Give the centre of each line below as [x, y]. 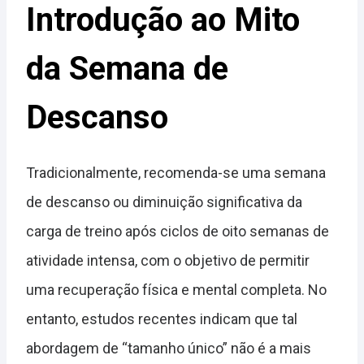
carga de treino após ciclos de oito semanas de [178, 232]
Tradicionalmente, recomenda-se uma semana [176, 173]
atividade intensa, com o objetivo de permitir [168, 261]
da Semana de [127, 69]
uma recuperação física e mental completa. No [176, 290]
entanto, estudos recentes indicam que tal [162, 319]
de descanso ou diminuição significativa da [164, 202]
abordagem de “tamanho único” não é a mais [169, 349]
